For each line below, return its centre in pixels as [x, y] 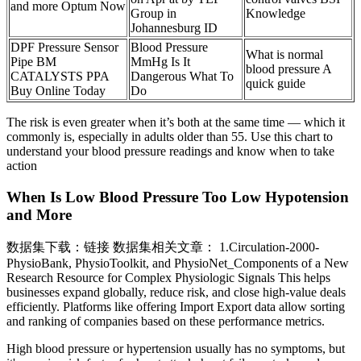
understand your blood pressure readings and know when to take [170, 151]
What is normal [284, 55]
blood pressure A [289, 69]
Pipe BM [33, 62]
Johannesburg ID [174, 28]
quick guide [276, 84]
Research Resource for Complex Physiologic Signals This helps [168, 277]
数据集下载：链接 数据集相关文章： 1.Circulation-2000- [163, 247]
